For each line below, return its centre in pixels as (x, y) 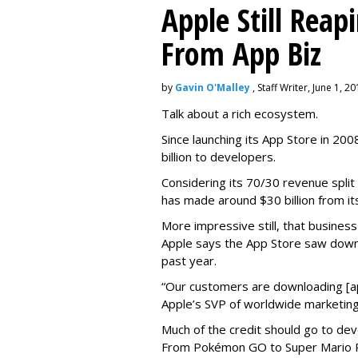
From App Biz (241, 53)
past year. (189, 261)
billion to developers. (219, 157)
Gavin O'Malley (213, 88)
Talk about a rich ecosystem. (240, 113)
